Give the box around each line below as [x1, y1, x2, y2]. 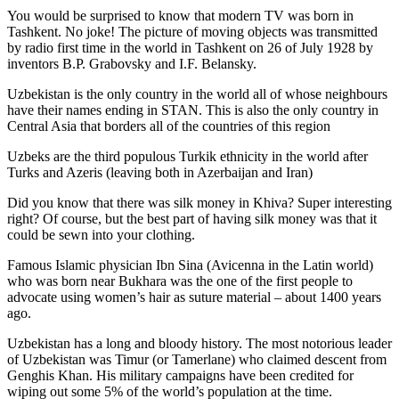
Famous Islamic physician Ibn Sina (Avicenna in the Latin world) [7, 256, 373, 273]
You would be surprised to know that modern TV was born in [7, 7, 354, 23]
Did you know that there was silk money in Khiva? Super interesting [7, 194, 392, 210]
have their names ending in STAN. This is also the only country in [7, 102, 379, 118]
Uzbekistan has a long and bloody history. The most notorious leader [7, 335, 392, 351]
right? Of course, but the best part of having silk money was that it [7, 210, 377, 226]
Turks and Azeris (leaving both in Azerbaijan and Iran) [7, 164, 313, 180]
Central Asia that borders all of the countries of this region [7, 118, 330, 134]
